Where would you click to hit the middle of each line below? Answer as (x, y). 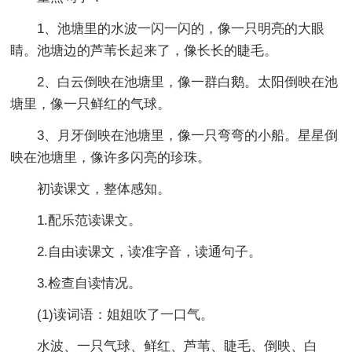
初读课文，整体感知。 (91, 189)
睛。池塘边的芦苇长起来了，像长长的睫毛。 (144, 50)
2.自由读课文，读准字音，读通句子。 (136, 251)
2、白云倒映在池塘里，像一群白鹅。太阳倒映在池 (174, 82)
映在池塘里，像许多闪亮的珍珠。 (111, 157)
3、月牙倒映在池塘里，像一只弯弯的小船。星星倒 (174, 135)
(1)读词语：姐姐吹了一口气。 (112, 314)
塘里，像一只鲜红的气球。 (91, 104)
